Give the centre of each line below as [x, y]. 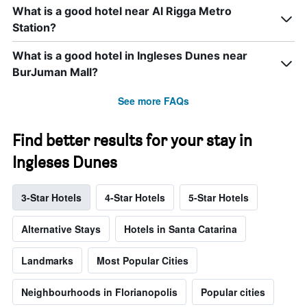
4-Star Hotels [135, 198]
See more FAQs [153, 101]
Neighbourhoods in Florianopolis [99, 292]
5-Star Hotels [219, 198]
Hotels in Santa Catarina [181, 229]
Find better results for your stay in [132, 140]
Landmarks [47, 261]
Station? [34, 28]
